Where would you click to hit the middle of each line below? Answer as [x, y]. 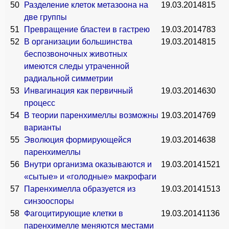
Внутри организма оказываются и [88, 164]
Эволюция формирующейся [78, 140]
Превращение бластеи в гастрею [87, 29]
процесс [40, 103]
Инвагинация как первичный [78, 91]
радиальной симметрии [68, 78]
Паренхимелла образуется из [80, 189]
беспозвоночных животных [76, 54]
